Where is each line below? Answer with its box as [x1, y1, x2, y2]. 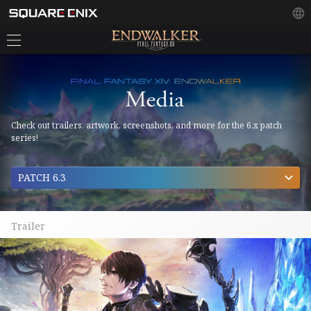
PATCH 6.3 [18, 171, 66, 184]
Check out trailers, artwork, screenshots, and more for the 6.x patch [11, 119, 282, 131]
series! [11, 132, 38, 144]
